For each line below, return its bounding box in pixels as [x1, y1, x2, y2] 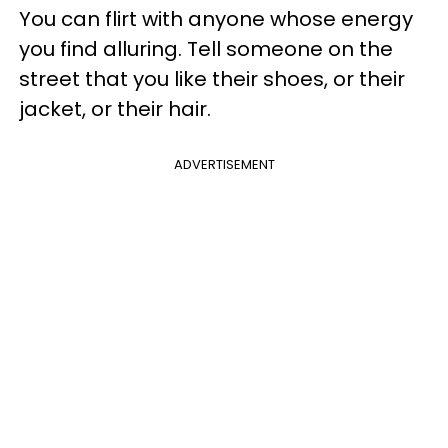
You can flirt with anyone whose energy [19, 4, 413, 33]
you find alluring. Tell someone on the [19, 34, 393, 63]
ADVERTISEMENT [173, 154, 275, 174]
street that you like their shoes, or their [19, 64, 405, 93]
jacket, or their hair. [19, 94, 211, 123]
